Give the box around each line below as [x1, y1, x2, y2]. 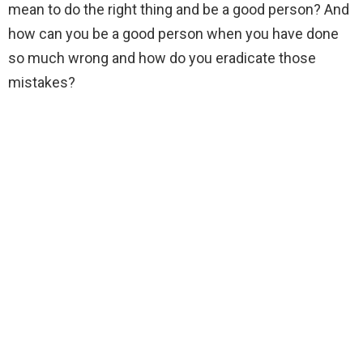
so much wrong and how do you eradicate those [8, 49, 316, 66]
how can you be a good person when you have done [8, 24, 339, 42]
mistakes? [8, 73, 75, 91]
